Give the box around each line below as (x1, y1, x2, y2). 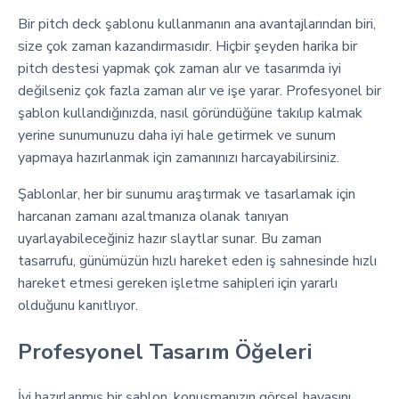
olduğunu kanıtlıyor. (18, 296, 138, 315)
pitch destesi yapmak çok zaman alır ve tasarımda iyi (18, 59, 341, 78)
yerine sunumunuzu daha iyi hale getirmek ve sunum (18, 126, 336, 145)
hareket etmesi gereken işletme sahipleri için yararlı (18, 273, 338, 293)
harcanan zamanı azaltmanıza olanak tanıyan (18, 207, 289, 226)
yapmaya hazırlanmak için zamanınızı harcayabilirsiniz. (18, 148, 339, 167)
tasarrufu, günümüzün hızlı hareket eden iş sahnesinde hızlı (18, 251, 377, 271)
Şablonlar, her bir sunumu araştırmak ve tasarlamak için (18, 184, 355, 204)
